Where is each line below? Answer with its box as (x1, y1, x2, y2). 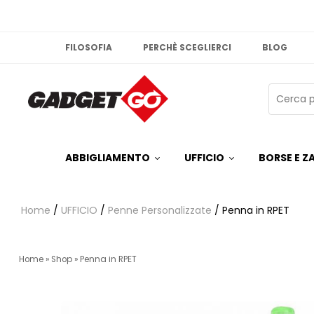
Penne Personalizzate (108, 203, 212, 218)
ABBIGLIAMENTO (65, 151, 151, 165)
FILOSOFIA (65, 41, 113, 53)
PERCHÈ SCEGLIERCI (143, 41, 232, 53)
